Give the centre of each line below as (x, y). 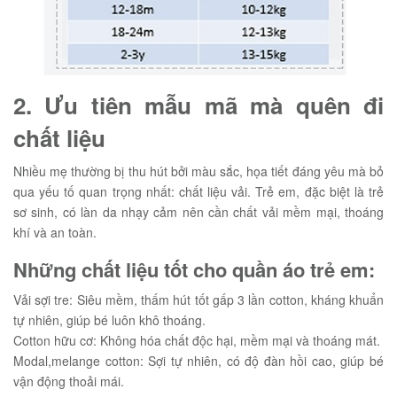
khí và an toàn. (55, 232)
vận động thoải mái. (69, 381)
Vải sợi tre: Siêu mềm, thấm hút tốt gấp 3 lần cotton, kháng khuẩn (198, 300)
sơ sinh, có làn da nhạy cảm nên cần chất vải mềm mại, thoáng (198, 212)
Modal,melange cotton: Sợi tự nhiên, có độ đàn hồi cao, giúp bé (198, 361)
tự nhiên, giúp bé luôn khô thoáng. (109, 320)
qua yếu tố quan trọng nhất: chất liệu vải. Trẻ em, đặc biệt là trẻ (198, 191)
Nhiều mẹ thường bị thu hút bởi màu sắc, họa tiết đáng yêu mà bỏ (198, 171)
